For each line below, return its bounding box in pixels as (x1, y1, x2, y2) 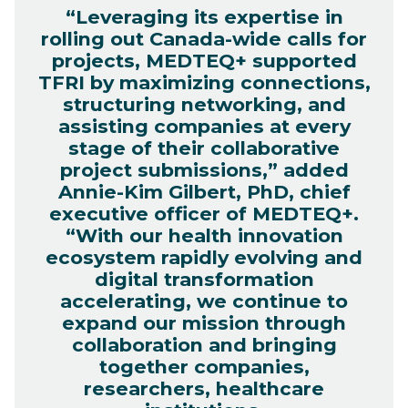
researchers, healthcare (84, 376, 324, 400)
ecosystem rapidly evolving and (46, 245, 362, 269)
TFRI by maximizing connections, (37, 70, 371, 94)
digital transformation (94, 267, 314, 291)
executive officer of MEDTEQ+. (49, 201, 359, 225)
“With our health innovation (65, 223, 343, 247)
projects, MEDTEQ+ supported (51, 48, 357, 72)
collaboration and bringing (71, 332, 337, 356)
